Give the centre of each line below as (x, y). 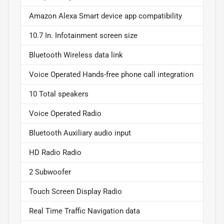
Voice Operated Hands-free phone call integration (111, 75)
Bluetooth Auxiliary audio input (80, 133)
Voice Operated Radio (65, 114)
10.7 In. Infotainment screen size (83, 36)
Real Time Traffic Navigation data (84, 211)
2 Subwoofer (50, 172)
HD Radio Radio (55, 153)
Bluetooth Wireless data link (76, 55)
